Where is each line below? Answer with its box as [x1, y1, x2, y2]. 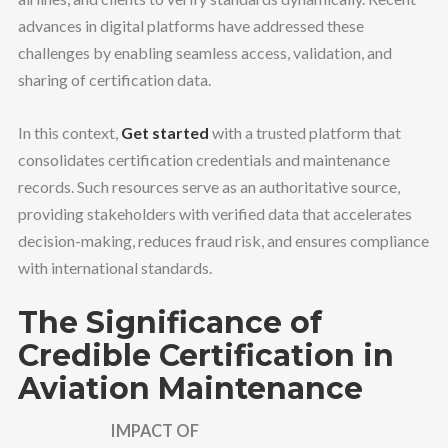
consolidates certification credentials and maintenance [17, 149, 390, 169]
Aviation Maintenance [17, 370, 363, 408]
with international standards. [17, 257, 212, 277]
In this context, [17, 122, 121, 142]
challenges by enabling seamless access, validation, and [17, 43, 392, 63]
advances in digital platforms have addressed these [17, 16, 364, 36]
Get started [120, 122, 209, 142]
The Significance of [17, 304, 322, 342]
